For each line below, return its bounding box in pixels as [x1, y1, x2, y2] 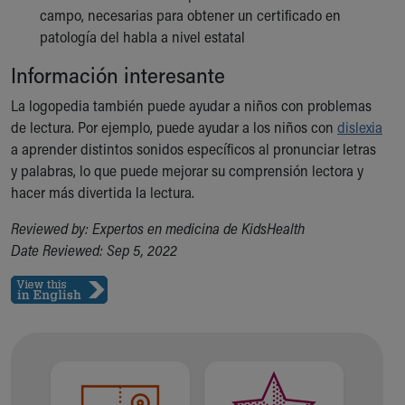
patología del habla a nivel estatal [40, 27, 245, 46]
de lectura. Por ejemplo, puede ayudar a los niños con [11, 118, 337, 137]
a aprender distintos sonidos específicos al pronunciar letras [11, 139, 376, 158]
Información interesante [11, 61, 231, 89]
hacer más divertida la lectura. [11, 183, 194, 202]
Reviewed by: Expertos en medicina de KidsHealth [11, 219, 305, 238]
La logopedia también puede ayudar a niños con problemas [11, 96, 372, 115]
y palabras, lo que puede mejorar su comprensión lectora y [11, 161, 363, 180]
